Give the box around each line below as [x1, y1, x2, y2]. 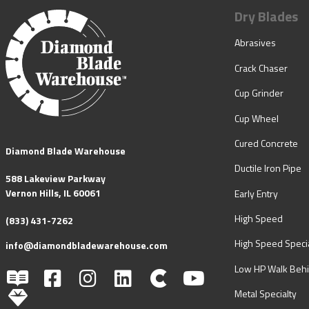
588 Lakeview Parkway [6, 171, 106, 186]
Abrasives [235, 35, 276, 50]
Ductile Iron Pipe [235, 161, 301, 176]
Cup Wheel [235, 110, 279, 126]
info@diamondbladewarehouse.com [6, 237, 168, 252]
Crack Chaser [235, 60, 288, 75]
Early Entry [235, 186, 278, 201]
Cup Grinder [235, 86, 283, 101]
